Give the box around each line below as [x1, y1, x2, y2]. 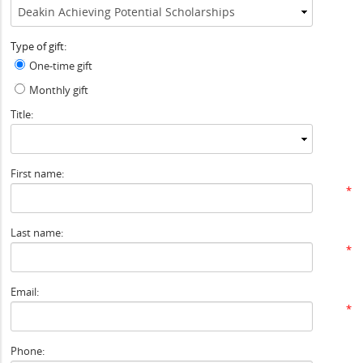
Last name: [11, 225, 64, 240]
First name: [11, 166, 65, 181]
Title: [11, 107, 34, 122]
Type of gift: [11, 39, 67, 53]
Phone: [11, 344, 45, 358]
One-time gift [29, 58, 93, 73]
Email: [11, 284, 40, 299]
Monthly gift [29, 83, 89, 97]
